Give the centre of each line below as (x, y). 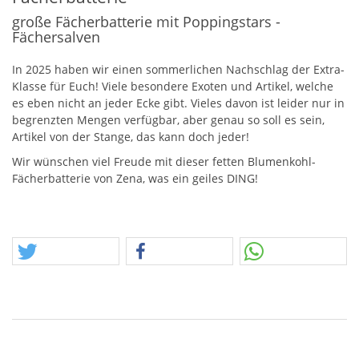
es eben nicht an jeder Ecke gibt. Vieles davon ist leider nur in (178, 103)
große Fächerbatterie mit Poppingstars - (146, 22)
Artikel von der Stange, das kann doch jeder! (131, 137)
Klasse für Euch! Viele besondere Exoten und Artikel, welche (173, 86)
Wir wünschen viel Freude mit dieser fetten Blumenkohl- (164, 161)
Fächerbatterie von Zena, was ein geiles (119, 178)
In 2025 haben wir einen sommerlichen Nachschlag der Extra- (178, 69)
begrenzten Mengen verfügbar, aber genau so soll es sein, (168, 120)
